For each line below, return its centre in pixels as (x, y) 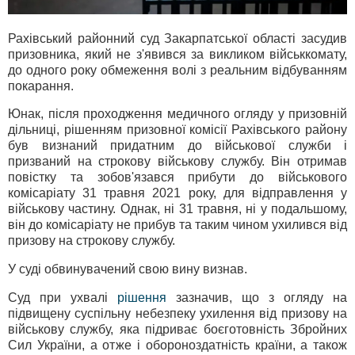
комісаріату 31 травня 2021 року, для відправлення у (177, 193)
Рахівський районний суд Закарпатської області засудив (177, 38)
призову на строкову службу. (92, 241)
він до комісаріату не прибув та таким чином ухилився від (177, 225)
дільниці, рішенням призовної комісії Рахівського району (177, 130)
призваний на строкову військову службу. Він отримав (177, 162)
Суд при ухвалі (63, 297)
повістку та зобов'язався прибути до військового (177, 177)
